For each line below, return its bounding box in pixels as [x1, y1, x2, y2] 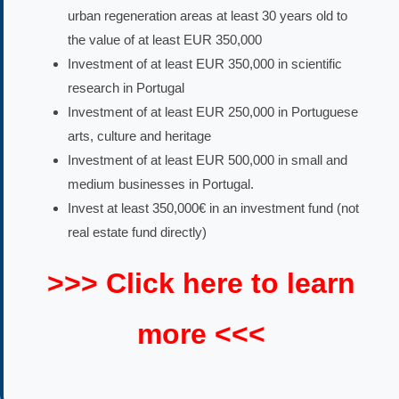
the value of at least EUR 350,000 [68, 31, 262, 47]
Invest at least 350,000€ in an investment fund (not [68, 199, 359, 216]
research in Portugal [68, 79, 184, 95]
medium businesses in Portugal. [68, 175, 254, 191]
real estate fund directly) [68, 224, 207, 240]
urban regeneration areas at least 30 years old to [68, 7, 347, 23]
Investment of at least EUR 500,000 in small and [68, 151, 347, 167]
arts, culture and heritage [68, 127, 211, 143]
